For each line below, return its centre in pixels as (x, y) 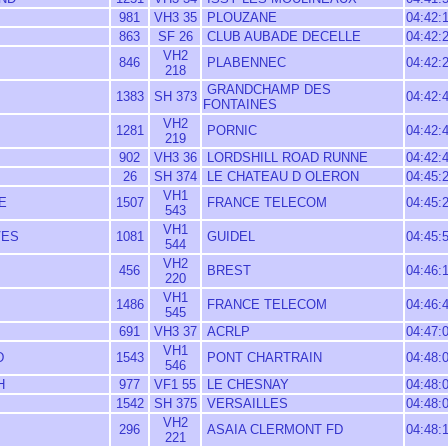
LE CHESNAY (246, 384)
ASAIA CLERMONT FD (273, 429)
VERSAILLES (245, 403)
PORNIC (230, 130)
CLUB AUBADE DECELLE (282, 36)
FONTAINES (240, 104)
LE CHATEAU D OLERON (281, 176)
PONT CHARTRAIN (262, 357)
